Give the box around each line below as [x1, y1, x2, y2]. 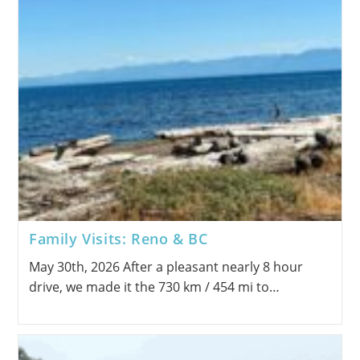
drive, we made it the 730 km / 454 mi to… [28, 278, 280, 297]
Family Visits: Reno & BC [28, 229, 208, 249]
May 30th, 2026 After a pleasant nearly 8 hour [28, 258, 303, 276]
